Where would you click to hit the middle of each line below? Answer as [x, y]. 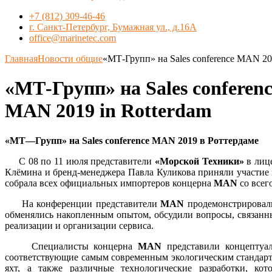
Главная [21, 59]
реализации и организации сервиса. [79, 225]
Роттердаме [233, 140]
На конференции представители [83, 203]
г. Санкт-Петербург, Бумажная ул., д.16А [113, 27]
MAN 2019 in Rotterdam [108, 111]
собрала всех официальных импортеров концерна [108, 183]
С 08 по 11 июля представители [80, 161]
